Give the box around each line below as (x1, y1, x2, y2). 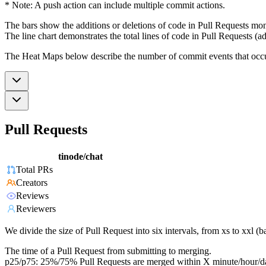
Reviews (16, 191, 49, 201)
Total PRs (16, 164, 53, 175)
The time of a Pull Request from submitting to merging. (5, 246, 211, 256)
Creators (16, 178, 47, 188)
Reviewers (16, 204, 56, 214)
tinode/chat (58, 151, 103, 162)
